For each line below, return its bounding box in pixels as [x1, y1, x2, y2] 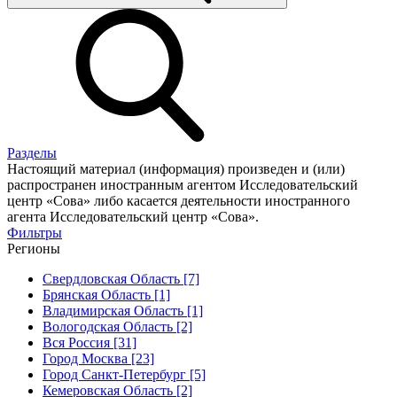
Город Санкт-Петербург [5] [43, 366, 206, 382]
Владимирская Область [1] [43, 302, 203, 318]
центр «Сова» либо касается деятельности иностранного [7, 192, 350, 208]
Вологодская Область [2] [43, 318, 192, 334]
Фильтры [7, 224, 62, 240]
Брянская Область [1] [43, 286, 170, 302]
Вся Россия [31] [43, 334, 136, 350]
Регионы [7, 240, 60, 256]
